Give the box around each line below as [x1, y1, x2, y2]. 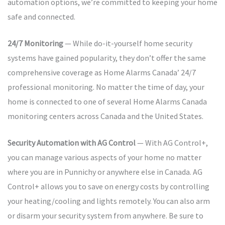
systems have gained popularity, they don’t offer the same [8, 53, 206, 63]
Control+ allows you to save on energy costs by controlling [8, 181, 209, 192]
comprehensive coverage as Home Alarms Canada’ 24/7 [8, 67, 196, 78]
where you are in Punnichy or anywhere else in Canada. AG [8, 167, 202, 177]
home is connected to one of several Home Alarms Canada [8, 96, 207, 107]
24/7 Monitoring [8, 38, 63, 49]
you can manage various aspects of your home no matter [8, 152, 201, 163]
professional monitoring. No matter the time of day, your [8, 82, 204, 92]
